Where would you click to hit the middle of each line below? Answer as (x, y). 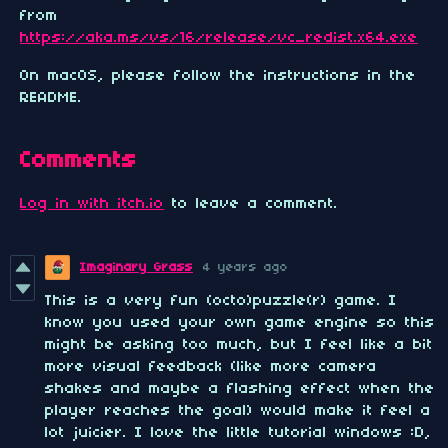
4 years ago (245, 268)
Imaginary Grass (136, 268)
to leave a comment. (251, 204)
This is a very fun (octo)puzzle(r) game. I (221, 301)
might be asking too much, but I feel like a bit (239, 345)
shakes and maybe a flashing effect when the (240, 389)
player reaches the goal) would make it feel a (238, 411)
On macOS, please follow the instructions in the (218, 76)
